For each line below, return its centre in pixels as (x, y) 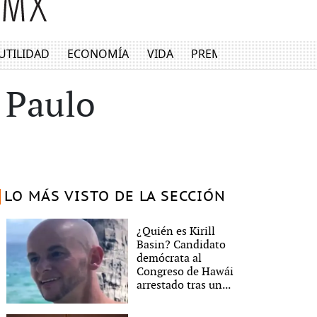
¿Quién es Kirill (176, 231)
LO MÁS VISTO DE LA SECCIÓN (115, 197)
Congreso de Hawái (185, 272)
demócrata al (169, 258)
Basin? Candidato (181, 245)
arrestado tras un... (184, 285)
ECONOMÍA (98, 54)
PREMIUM (218, 54)
